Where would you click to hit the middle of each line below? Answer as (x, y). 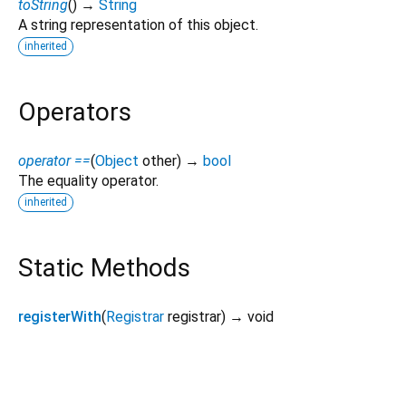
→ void (251, 317)
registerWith (60, 317)
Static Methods (104, 268)
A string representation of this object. (138, 24)
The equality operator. (88, 181)
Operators (75, 111)
